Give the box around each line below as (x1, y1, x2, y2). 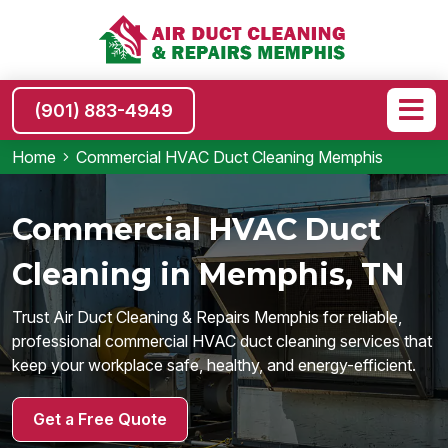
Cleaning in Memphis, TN (12, 255, 404, 293)
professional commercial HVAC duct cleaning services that (12, 330, 432, 351)
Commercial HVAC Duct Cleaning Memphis (76, 147, 383, 167)
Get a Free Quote (33, 408, 167, 429)
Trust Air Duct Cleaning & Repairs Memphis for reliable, (12, 306, 402, 327)
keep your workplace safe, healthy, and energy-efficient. (12, 354, 416, 375)
